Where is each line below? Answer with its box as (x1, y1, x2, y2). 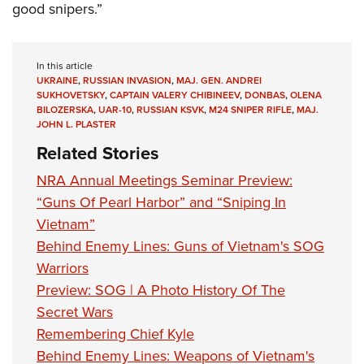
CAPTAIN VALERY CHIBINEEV (110, 87, 240, 102)
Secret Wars (37, 301, 113, 323)
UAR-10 (98, 102, 132, 117)
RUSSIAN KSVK (136, 102, 204, 117)
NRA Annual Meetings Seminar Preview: (37, 169, 292, 191)
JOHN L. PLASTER (37, 116, 116, 132)
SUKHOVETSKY (37, 87, 105, 102)
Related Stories (37, 139, 159, 167)
